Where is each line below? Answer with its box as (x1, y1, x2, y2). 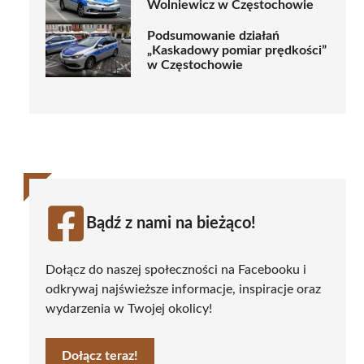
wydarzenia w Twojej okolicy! (45, 301, 212, 315)
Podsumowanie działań (147, 29, 279, 43)
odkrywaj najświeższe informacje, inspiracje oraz (45, 282, 321, 296)
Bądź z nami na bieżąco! (86, 214, 256, 232)
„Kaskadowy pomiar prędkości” (147, 44, 327, 58)
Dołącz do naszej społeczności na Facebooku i (45, 262, 306, 276)
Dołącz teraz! (62, 349, 138, 362)
